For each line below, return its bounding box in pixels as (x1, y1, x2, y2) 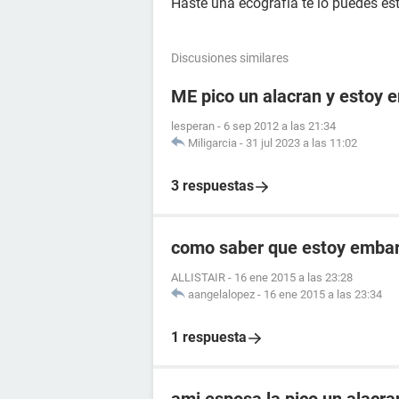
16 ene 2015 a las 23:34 (264, 288, 382, 301)
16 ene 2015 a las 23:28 (234, 271, 353, 284)
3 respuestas (171, 177, 254, 194)
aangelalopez (188, 288, 255, 301)
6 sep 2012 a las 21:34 (224, 119, 336, 133)
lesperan (171, 119, 215, 133)
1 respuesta (171, 329, 247, 346)
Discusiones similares (171, 51, 289, 65)
